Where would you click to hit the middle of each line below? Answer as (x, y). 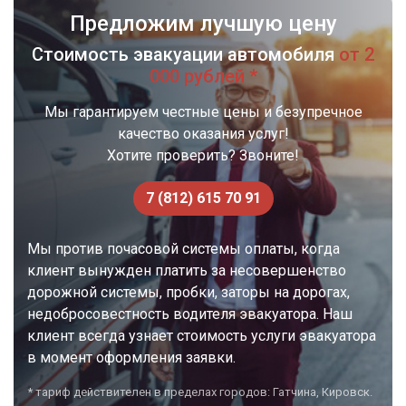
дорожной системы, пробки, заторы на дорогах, (188, 293)
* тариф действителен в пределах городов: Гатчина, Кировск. (200, 392)
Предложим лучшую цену (203, 24)
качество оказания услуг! (203, 134)
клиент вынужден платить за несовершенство (187, 271)
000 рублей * (203, 77)
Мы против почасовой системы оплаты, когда (184, 249)
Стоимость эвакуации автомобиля (185, 55)
